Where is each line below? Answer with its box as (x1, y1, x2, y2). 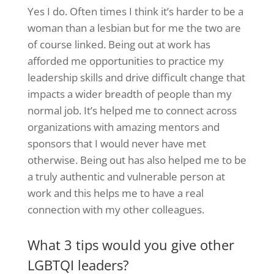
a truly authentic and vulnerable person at (27, 169, 225, 184)
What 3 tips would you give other (27, 235, 234, 254)
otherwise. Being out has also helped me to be (27, 153, 246, 168)
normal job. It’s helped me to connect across (27, 103, 237, 118)
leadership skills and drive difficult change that (27, 70, 245, 85)
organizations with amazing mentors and (27, 120, 220, 135)
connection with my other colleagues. (27, 202, 204, 217)
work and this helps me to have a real (27, 186, 204, 201)
